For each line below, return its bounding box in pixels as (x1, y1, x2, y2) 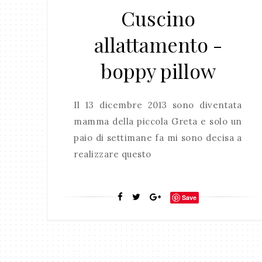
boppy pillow (100, 57, 216, 85)
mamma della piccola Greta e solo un (74, 116, 242, 127)
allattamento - (94, 31, 222, 58)
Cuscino (120, 5, 195, 32)
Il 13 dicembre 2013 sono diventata (74, 99, 242, 111)
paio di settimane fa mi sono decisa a (74, 132, 242, 144)
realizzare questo (74, 149, 151, 160)
